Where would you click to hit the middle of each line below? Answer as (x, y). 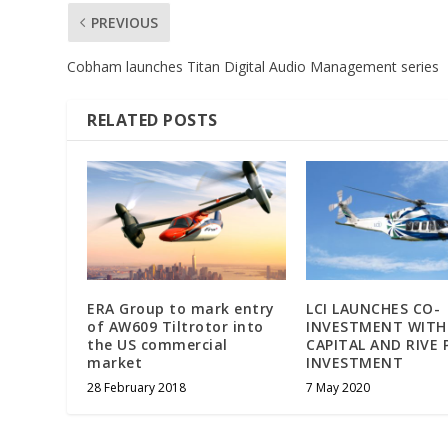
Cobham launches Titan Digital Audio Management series (253, 67)
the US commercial (157, 345)
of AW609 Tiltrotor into (175, 327)
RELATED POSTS (152, 120)
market (115, 363)
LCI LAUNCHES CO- (373, 309)
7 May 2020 (338, 388)
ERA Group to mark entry (181, 309)
